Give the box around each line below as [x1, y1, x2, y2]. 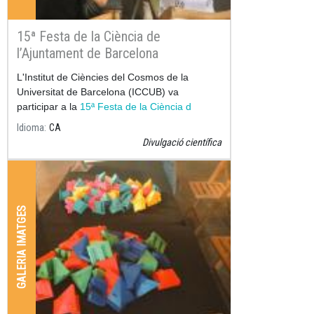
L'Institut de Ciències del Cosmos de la [17, 71, 189, 83]
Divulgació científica [142, 136, 221, 149]
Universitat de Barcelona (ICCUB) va [17, 86, 179, 97]
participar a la [17, 100, 80, 112]
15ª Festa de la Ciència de [17, 27, 161, 45]
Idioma [17, 121, 44, 134]
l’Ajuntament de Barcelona [17, 44, 158, 62]
